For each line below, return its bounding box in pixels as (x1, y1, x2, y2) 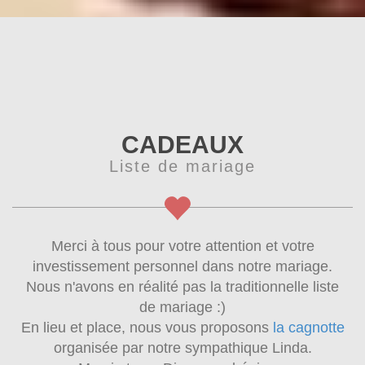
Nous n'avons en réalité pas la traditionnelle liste (26, 278, 339, 295)
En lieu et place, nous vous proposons (20, 319, 273, 336)
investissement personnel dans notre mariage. (33, 257, 332, 275)
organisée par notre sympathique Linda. (53, 339, 312, 356)
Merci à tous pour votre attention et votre (51, 237, 314, 254)
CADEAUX (121, 130, 244, 158)
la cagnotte (272, 319, 345, 336)
